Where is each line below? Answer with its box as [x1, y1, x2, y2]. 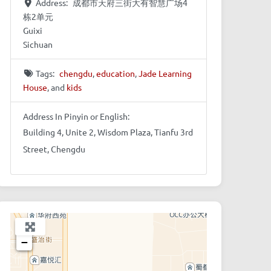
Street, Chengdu [22, 143, 85, 155]
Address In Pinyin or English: [22, 111, 129, 122]
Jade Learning [139, 68, 192, 79]
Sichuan [22, 39, 53, 50]
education [96, 68, 135, 79]
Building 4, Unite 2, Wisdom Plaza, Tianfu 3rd [22, 126, 193, 138]
